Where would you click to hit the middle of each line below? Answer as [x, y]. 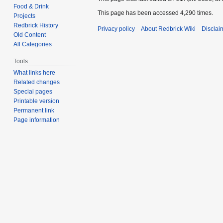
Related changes [37, 82]
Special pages [33, 92]
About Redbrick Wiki [168, 29]
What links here [35, 73]
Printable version [37, 101]
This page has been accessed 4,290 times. [155, 13]
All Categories [33, 44]
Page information [37, 120]
